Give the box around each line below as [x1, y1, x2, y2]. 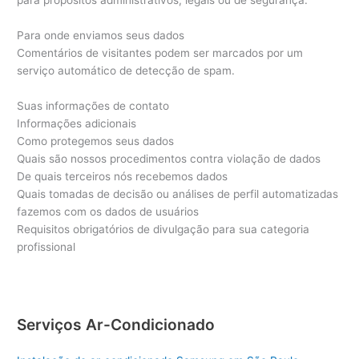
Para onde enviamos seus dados [17, 29, 185, 42]
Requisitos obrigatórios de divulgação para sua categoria [17, 223, 310, 236]
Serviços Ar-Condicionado [17, 315, 216, 335]
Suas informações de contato [17, 99, 170, 113]
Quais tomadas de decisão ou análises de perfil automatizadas [17, 188, 339, 201]
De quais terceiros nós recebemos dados [17, 170, 228, 184]
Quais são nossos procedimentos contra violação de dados [17, 152, 321, 166]
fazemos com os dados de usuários [17, 205, 200, 219]
